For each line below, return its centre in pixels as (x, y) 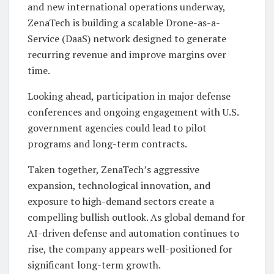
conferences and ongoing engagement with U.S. (133, 112)
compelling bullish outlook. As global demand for (136, 217)
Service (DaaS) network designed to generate (127, 38)
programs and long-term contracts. (107, 143)
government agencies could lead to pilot (117, 128)
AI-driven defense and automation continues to (133, 233)
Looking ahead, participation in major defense (129, 96)
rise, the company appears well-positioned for (130, 249)
